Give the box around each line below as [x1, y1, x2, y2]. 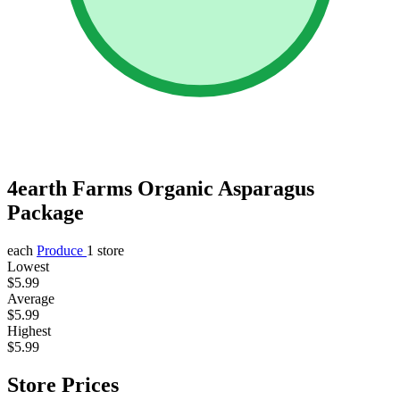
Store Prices [7, 372, 119, 396]
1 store [87, 242, 124, 258]
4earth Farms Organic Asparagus [7, 176, 314, 200]
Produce [37, 242, 87, 258]
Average [7, 290, 54, 306]
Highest [7, 322, 51, 338]
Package [7, 200, 84, 224]
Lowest [7, 258, 49, 274]
